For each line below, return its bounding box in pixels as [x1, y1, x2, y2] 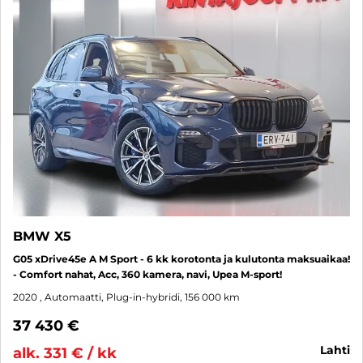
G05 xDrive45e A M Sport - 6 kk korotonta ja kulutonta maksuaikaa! [13, 252, 350, 265]
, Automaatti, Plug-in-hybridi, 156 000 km [40, 290, 240, 303]
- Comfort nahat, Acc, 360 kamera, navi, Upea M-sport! [13, 267, 282, 280]
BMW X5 [13, 228, 71, 244]
